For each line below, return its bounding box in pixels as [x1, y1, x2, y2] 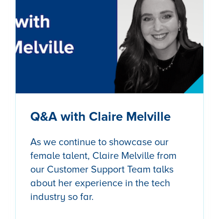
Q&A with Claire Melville [30, 109, 171, 125]
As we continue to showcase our [30, 136, 169, 148]
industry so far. [30, 191, 94, 203]
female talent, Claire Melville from [30, 150, 176, 162]
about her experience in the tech [30, 177, 170, 189]
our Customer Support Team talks [30, 163, 174, 175]
